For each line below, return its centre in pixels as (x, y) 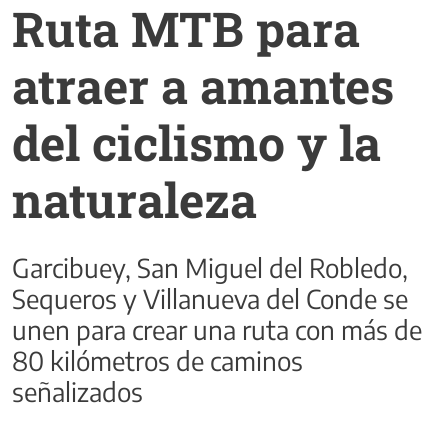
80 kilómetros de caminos (157, 360)
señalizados (77, 391)
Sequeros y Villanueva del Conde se (210, 298)
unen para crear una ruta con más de (217, 329)
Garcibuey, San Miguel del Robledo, (210, 267)
